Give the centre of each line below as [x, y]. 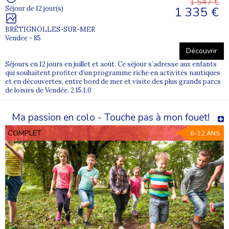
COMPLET [25, 133]
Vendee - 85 [23, 38]
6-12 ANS [205, 134]
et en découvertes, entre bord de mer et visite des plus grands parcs [113, 82]
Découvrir [202, 51]
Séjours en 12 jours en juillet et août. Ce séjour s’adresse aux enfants [111, 64]
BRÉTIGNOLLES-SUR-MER [50, 30]
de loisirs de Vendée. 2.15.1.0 [48, 90]
